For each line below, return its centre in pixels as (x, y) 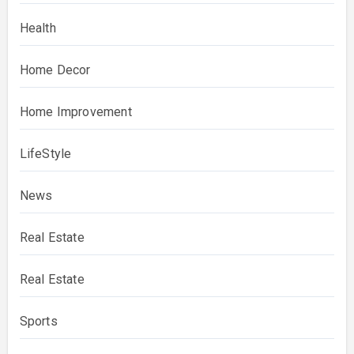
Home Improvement (75, 112)
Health (38, 28)
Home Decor (55, 70)
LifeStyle (45, 154)
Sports (38, 322)
